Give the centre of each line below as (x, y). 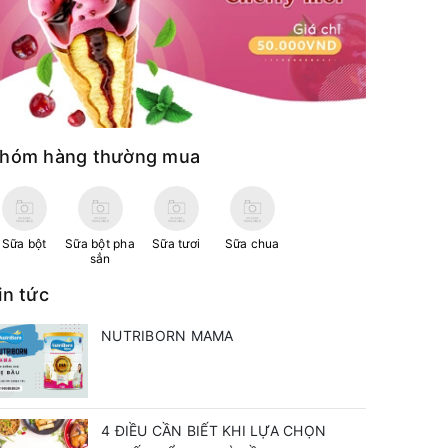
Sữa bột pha (100, 243)
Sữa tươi (176, 243)
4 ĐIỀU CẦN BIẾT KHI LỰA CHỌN (213, 430)
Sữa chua (252, 243)
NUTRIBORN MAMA (167, 335)
